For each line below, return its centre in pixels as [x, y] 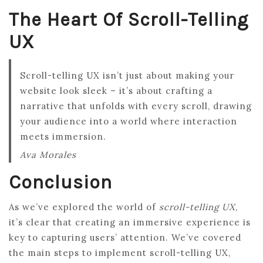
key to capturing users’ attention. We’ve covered [125, 237]
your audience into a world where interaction [129, 121]
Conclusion [60, 182]
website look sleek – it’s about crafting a [116, 90]
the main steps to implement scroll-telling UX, [120, 252]
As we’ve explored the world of [84, 207]
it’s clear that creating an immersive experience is [130, 222]
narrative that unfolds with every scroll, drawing [136, 106]
